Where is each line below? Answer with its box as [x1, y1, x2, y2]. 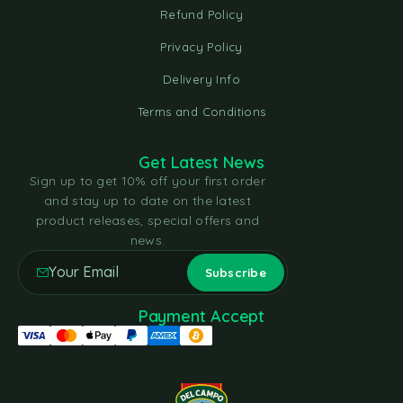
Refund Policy [159, 7, 244, 22]
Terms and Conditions [137, 104, 266, 120]
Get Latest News [139, 152, 264, 174]
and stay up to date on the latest [44, 193, 251, 210]
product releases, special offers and [35, 212, 260, 229]
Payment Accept [138, 306, 265, 327]
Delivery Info [162, 72, 241, 87]
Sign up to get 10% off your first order [30, 173, 265, 190]
